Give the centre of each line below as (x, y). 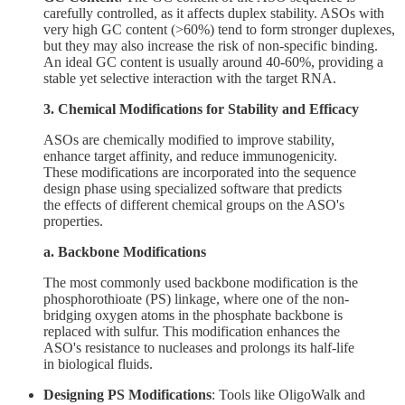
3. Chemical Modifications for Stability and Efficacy (201, 108)
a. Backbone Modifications (125, 251)
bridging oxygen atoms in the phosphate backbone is (193, 315)
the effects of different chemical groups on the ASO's (194, 204)
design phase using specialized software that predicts (193, 188)
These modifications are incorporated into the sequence (200, 172)
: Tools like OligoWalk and (288, 394)
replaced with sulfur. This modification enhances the (192, 331)
